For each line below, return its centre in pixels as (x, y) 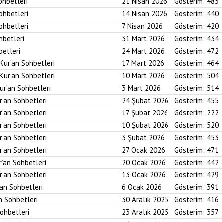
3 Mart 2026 (141, 88)
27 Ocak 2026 (143, 150)
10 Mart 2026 (143, 76)
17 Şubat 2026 (145, 113)
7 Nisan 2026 (142, 26)
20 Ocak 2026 (144, 162)
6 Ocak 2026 (142, 187)
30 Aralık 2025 (145, 199)
